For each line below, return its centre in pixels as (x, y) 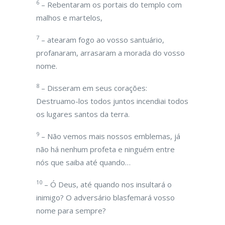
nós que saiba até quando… (83, 162)
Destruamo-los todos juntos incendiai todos (112, 101)
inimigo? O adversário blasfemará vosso (105, 197)
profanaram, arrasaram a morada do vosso (110, 53)
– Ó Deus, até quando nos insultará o (107, 184)
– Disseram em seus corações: (93, 88)
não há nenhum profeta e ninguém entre (105, 149)
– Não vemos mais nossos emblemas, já (110, 136)
